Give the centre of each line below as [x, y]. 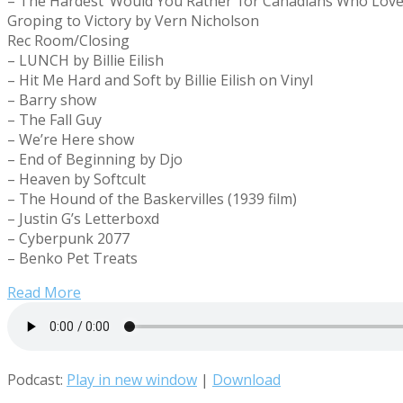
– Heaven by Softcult [76, 179]
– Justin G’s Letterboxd [83, 218]
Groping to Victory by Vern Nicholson [133, 20]
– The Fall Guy [54, 119]
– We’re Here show [71, 139]
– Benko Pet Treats [72, 258]
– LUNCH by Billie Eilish [85, 60]
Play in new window [132, 379]
